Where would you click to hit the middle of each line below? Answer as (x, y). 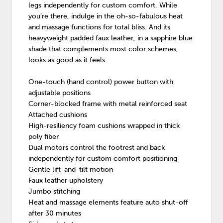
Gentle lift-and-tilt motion (71, 169)
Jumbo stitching (55, 191)
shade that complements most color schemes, (104, 49)
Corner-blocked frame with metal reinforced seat (108, 104)
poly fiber (44, 136)
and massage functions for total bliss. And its (100, 27)
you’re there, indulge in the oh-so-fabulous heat (106, 16)
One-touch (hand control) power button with (101, 82)
